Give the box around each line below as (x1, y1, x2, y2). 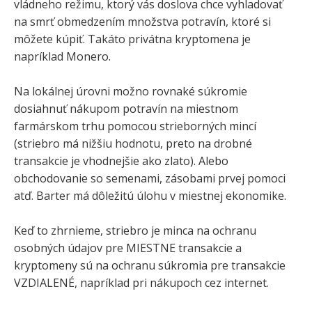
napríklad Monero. (14, 49, 111, 65)
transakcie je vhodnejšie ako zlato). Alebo (14, 153, 228, 169)
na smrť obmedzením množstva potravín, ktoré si (14, 14, 271, 30)
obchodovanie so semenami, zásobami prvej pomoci (14, 171, 286, 187)
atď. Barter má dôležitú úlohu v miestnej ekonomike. (14, 188, 286, 204)
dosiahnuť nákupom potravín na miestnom (14, 101, 238, 117)
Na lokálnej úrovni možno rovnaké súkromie (14, 84, 247, 100)
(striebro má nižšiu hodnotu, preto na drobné (14, 136, 252, 152)
